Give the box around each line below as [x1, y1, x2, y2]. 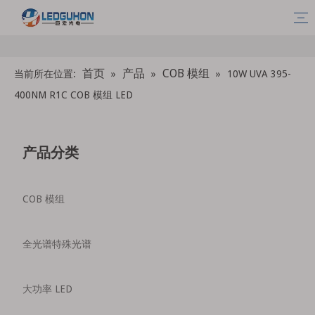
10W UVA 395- [227, 68, 291, 79]
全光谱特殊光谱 [22, 238, 91, 250]
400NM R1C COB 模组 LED [14, 89, 133, 101]
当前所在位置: [14, 68, 79, 79]
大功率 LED [22, 283, 72, 295]
